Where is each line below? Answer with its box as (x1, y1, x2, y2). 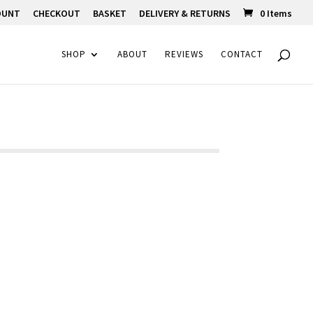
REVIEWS (165, 48, 203, 60)
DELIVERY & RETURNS (139, 6, 231, 20)
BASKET (93, 6, 126, 20)
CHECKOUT (33, 6, 80, 20)
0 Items (260, 6, 292, 20)
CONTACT (221, 48, 263, 60)
